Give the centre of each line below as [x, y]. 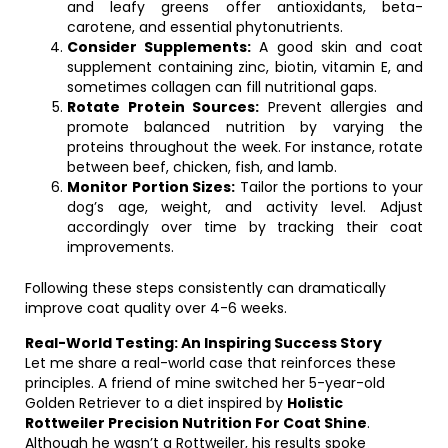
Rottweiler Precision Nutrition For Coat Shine [196, 423]
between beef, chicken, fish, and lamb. [202, 167]
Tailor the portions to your [329, 187]
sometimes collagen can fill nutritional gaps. [222, 87]
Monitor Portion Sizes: [151, 187]
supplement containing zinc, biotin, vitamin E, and [245, 67]
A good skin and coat [337, 47]
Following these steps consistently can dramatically [205, 288]
